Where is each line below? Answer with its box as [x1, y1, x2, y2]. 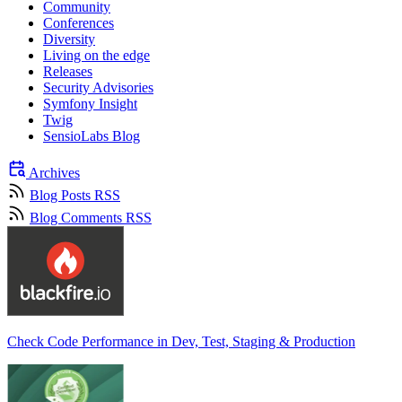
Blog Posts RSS [30, 188, 120, 204]
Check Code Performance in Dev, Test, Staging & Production [7, 334, 355, 350]
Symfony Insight [43, 96, 137, 112]
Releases [43, 64, 92, 80]
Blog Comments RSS [30, 210, 152, 226]
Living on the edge [43, 48, 150, 64]
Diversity [43, 31, 95, 48]
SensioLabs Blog [43, 128, 140, 144]
